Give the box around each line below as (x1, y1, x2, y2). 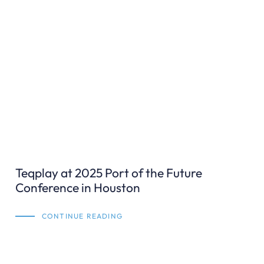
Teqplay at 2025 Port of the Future (15, 164, 202, 180)
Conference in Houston (15, 179, 140, 195)
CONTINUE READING (41, 211, 123, 220)
